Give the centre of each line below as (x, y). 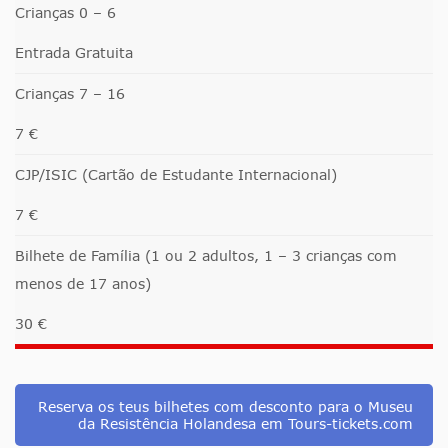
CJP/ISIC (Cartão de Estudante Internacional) (176, 175)
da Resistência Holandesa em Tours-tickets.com (245, 424)
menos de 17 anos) (83, 284)
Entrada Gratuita (74, 53)
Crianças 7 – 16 (70, 94)
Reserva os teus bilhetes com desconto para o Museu (225, 407)
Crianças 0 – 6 (65, 13)
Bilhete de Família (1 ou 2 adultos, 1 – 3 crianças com (206, 256)
